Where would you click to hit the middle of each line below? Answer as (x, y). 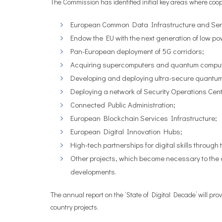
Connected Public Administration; (123, 105)
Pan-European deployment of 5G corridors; (137, 51)
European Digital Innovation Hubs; (126, 131)
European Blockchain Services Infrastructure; (144, 118)
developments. (93, 171)
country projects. (75, 207)
